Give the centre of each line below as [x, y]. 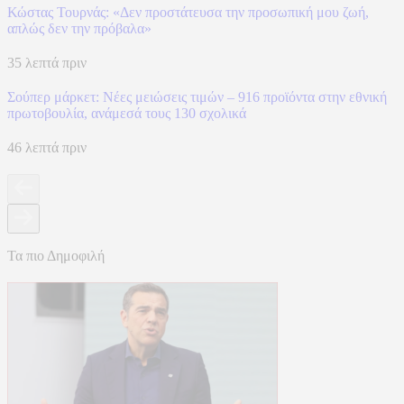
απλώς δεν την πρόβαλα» [79, 28]
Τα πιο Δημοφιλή [56, 255]
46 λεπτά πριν [47, 147]
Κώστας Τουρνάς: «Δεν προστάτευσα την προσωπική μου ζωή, [188, 12]
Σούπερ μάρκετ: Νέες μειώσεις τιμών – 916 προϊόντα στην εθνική [197, 96]
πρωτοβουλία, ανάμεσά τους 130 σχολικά [127, 113]
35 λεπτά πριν [47, 62]
